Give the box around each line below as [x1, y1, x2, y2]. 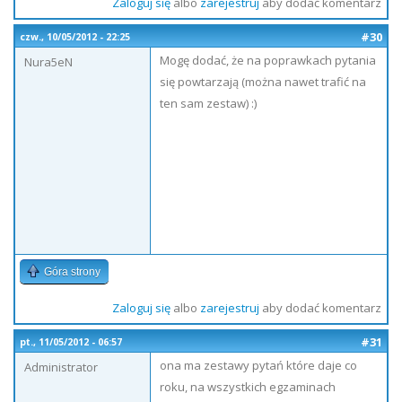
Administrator [24, 359, 98, 375]
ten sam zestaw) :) [160, 95, 257, 111]
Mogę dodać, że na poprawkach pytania [160, 52, 376, 68]
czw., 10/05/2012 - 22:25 [20, 31, 130, 43]
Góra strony [44, 266, 100, 278]
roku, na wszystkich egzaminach [160, 379, 336, 395]
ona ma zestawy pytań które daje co [160, 357, 357, 373]
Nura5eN [24, 54, 73, 70]
